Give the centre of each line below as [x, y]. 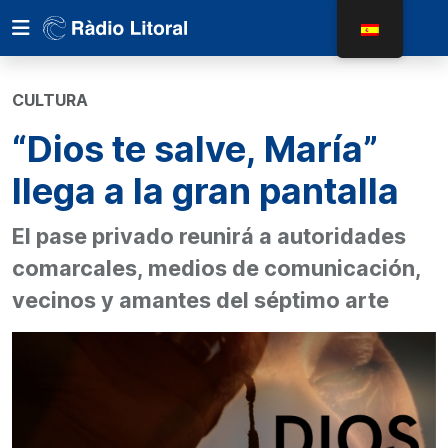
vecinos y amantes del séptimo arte [200, 300]
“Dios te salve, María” [195, 149]
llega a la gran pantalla [205, 191]
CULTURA [50, 100]
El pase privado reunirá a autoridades [209, 236]
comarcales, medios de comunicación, [216, 268]
